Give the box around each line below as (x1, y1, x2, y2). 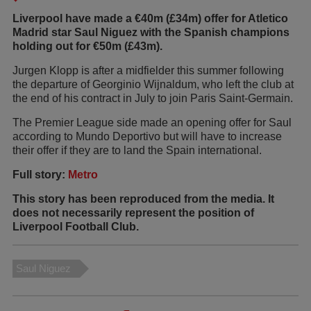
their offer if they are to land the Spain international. (12, 144, 262, 156)
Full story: (12, 168, 68, 180)
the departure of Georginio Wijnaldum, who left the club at (12, 78, 294, 90)
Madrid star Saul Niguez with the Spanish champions (12, 26, 289, 38)
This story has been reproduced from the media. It (12, 192, 274, 205)
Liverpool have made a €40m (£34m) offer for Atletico (12, 12, 288, 24)
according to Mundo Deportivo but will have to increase (12, 130, 282, 142)
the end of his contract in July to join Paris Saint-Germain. (12, 92, 293, 104)
